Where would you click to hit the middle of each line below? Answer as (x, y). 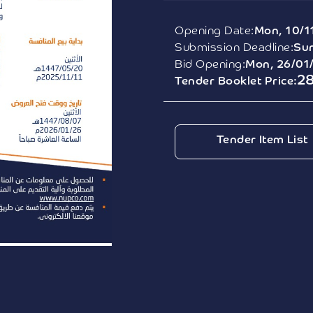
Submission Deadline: (234, 48)
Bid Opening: (210, 65)
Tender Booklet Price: (236, 81)
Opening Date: (214, 31)
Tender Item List (262, 140)
